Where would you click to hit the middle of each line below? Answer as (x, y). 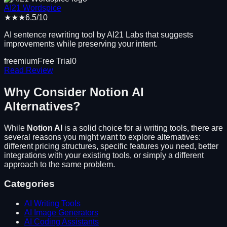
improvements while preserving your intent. (81, 44)
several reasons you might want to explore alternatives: (102, 137)
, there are (205, 128)
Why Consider (47, 92)
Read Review (29, 70)
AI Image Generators (61, 213)
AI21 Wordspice (33, 8)
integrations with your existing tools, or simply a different (104, 155)
